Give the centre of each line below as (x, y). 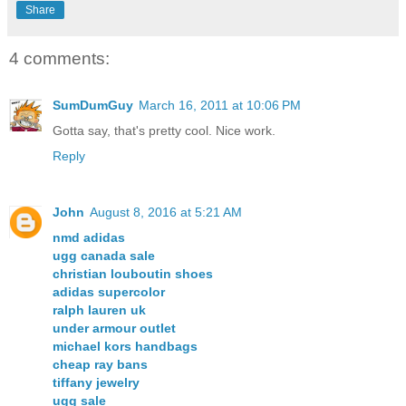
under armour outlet (114, 329)
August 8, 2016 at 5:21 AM (166, 213)
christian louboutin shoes (133, 274)
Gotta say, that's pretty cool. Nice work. (164, 131)
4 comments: (59, 58)
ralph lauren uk (99, 310)
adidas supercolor (109, 292)
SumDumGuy (93, 106)
